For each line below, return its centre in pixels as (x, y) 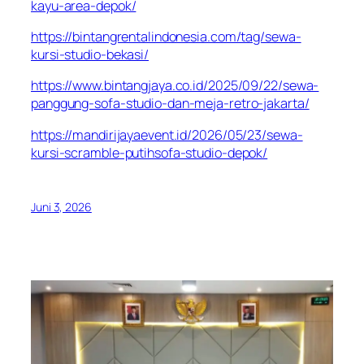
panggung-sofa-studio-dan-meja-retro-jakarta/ (170, 104)
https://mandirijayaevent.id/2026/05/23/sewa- (167, 134)
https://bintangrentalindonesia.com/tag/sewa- (166, 37)
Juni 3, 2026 (61, 206)
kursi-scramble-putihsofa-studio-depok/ (149, 152)
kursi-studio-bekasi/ (90, 55)
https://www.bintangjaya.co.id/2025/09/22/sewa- (175, 86)
